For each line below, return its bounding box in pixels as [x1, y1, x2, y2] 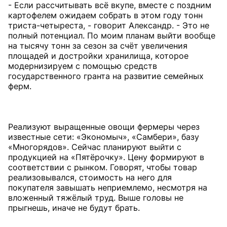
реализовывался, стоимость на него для [8, 172, 172, 182]
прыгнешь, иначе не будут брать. [8, 202, 140, 213]
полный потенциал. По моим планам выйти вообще [8, 30, 215, 41]
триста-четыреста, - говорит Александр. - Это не [8, 20, 209, 30]
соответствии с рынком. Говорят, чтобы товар [8, 162, 197, 172]
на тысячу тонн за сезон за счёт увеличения [8, 40, 187, 51]
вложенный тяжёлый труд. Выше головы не [8, 192, 183, 203]
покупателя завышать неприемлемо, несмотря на [8, 182, 207, 193]
